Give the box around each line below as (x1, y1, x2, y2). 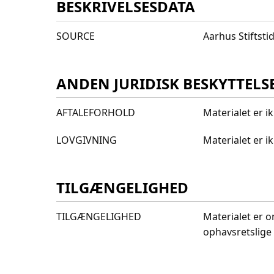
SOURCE (56, 29, 95, 43)
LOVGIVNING (56, 133, 117, 147)
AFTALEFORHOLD (56, 105, 135, 119)
